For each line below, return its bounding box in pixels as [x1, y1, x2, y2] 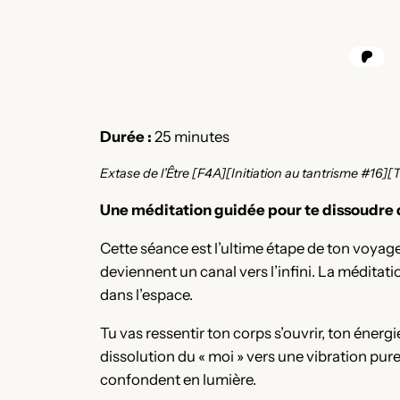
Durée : [100, 128, 152, 146]
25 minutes [152, 128, 229, 146]
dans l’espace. [100, 285, 193, 304]
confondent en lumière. [100, 370, 256, 388]
